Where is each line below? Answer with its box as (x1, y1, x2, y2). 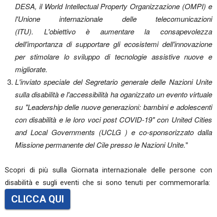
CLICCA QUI (11, 193, 64, 205)
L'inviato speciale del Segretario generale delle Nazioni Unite (15, 77, 212, 87)
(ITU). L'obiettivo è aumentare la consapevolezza (15, 26, 212, 36)
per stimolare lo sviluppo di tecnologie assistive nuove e (15, 51, 212, 62)
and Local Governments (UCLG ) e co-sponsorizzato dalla (15, 127, 212, 137)
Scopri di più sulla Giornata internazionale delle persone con (5, 166, 212, 174)
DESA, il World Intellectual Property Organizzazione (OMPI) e (15, 1, 212, 11)
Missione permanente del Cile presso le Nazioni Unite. (15, 139, 186, 150)
